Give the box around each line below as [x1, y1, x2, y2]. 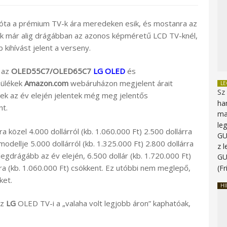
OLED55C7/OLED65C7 [11, 66, 93, 77]
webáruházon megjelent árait [68, 78, 173, 89]
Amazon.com [24, 78, 68, 89]
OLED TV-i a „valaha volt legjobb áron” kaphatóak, [16, 198, 191, 209]
